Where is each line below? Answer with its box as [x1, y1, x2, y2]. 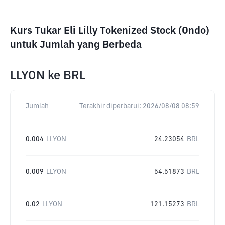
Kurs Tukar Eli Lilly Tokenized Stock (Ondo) [10, 26, 209, 36]
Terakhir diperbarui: [79, 103, 141, 110]
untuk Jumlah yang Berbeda [10, 40, 142, 50]
